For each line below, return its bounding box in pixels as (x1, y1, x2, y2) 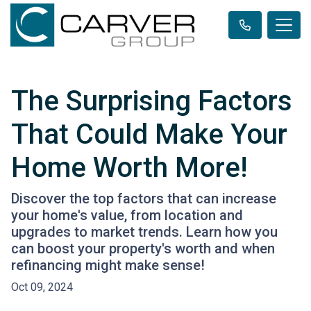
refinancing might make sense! (11, 257, 205, 274)
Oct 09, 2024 (11, 280, 73, 294)
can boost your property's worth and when (11, 240, 275, 258)
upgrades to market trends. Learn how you (11, 224, 278, 241)
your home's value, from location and (11, 207, 243, 224)
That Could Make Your (11, 118, 287, 151)
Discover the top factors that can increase (11, 190, 276, 208)
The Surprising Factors (11, 85, 292, 118)
